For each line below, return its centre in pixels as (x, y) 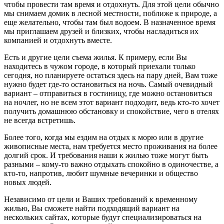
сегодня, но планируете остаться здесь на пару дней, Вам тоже (111, 75)
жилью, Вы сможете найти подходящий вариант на (92, 208)
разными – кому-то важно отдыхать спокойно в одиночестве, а (111, 164)
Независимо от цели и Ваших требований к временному (101, 199)
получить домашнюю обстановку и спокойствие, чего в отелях (111, 111)
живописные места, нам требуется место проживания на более (111, 146)
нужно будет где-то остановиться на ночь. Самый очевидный (108, 84)
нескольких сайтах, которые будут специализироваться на (103, 217)
